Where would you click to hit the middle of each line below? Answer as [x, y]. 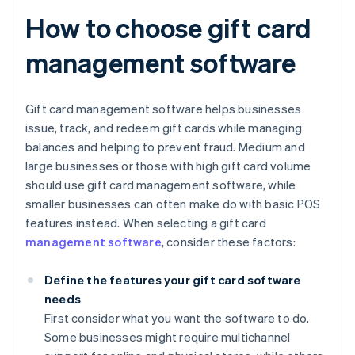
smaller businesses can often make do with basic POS [173, 203]
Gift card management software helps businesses [164, 108]
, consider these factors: [228, 241]
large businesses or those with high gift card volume [168, 165]
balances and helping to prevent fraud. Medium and [165, 146]
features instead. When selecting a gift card [146, 222]
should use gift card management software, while [161, 184]
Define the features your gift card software [173, 279]
